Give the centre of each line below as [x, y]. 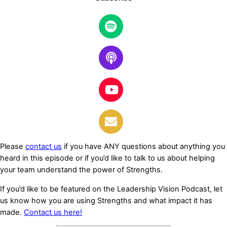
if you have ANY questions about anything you [143, 147]
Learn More [28, 13]
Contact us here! [53, 212]
